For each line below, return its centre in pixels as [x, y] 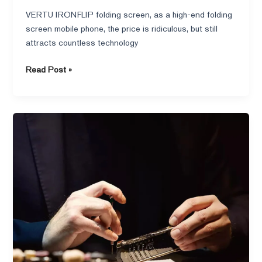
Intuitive [39, 218]
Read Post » [49, 69]
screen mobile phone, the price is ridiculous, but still [122, 28]
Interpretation [51, 189]
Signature [44, 133]
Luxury [37, 175]
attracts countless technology [82, 42]
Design [39, 232]
